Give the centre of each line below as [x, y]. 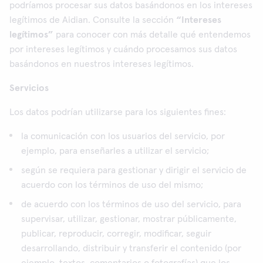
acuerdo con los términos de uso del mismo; [112, 185]
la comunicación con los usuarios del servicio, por [123, 136]
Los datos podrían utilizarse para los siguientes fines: [118, 112]
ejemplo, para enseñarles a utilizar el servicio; [115, 151]
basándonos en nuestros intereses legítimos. [102, 64]
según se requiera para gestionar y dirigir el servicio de [134, 170]
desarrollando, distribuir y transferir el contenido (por [131, 248]
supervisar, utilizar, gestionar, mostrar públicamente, [129, 219]
